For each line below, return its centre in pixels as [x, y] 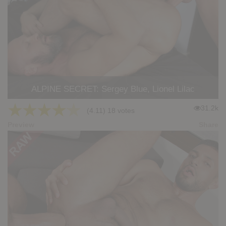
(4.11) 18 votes [108, 111]
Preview [21, 125]
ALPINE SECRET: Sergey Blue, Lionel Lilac [113, 89]
